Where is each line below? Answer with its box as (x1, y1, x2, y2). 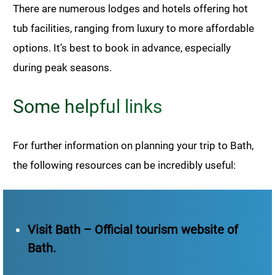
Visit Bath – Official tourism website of (28, 222, 238, 237)
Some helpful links (13, 95, 162, 117)
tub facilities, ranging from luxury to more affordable (13, 21, 254, 34)
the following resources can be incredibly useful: (13, 158, 236, 171)
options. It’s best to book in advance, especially (13, 41, 231, 54)
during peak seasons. (13, 61, 112, 74)
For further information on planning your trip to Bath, (13, 139, 254, 152)
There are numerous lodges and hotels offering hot (13, 2, 248, 15)
